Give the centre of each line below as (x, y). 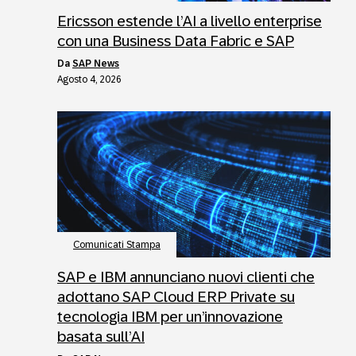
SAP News (96, 63)
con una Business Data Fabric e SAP (176, 41)
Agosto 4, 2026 (89, 79)
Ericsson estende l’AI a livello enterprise (190, 21)
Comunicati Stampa (117, 244)
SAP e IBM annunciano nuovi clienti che (186, 277)
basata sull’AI (101, 336)
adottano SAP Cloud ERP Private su (176, 296)
